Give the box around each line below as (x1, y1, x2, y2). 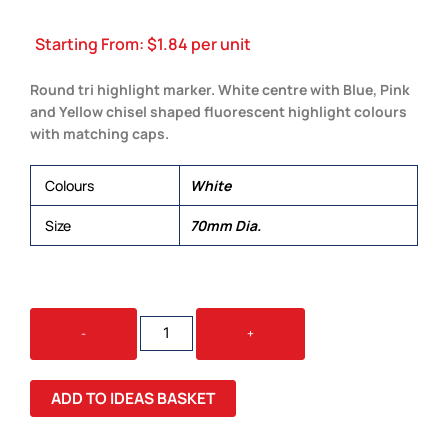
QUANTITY (139, 368, 197, 386)
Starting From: (35, 33, 147, 56)
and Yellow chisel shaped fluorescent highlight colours (30, 101, 407, 121)
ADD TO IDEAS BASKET (51, 387, 215, 410)
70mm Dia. (190, 215, 261, 235)
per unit (188, 33, 251, 56)
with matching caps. (30, 123, 169, 143)
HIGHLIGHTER (139, 348, 215, 366)
